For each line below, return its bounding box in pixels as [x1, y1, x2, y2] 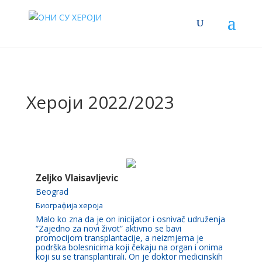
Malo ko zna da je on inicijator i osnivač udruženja [35, 213, 225, 225]
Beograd [35, 186, 68, 197]
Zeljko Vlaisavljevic [35, 172, 118, 184]
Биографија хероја [35, 201, 103, 211]
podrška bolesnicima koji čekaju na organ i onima [35, 242, 223, 253]
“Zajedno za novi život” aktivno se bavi [35, 223, 181, 234]
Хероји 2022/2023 [26, 90, 174, 114]
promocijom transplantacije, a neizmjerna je [35, 232, 204, 243]
